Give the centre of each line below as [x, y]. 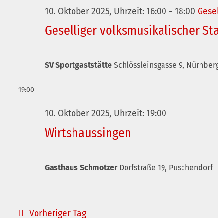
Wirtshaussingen [88, 133]
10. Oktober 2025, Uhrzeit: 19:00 [106, 114]
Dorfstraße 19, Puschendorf [166, 167]
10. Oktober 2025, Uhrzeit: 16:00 [106, 11]
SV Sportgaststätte [79, 65]
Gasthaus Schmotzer [82, 167]
